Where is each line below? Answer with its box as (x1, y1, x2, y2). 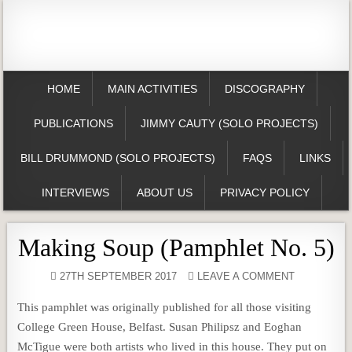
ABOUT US (137, 186, 192, 199)
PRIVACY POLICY (220, 186, 310, 199)
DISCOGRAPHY (224, 82, 305, 95)
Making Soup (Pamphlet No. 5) (17, 233, 335, 262)
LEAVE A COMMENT (196, 270, 295, 282)
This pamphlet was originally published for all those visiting (17, 301, 312, 313)
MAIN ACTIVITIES (107, 82, 197, 95)
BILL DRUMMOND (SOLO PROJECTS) (20, 152, 215, 164)
